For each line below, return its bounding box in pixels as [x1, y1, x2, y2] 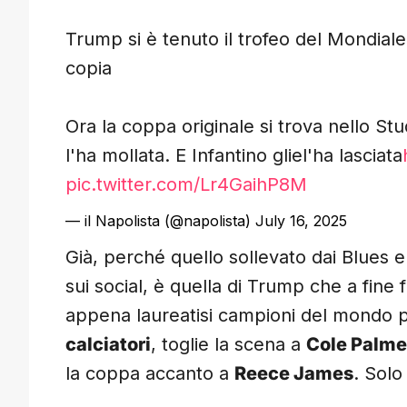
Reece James [234, 362, 353, 385]
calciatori [65, 333, 151, 356]
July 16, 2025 [255, 212, 347, 231]
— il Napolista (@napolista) [65, 212, 255, 231]
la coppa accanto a [65, 362, 234, 385]
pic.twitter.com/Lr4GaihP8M [65, 174, 307, 196]
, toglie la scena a [151, 333, 306, 356]
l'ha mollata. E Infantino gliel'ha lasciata [65, 144, 402, 167]
